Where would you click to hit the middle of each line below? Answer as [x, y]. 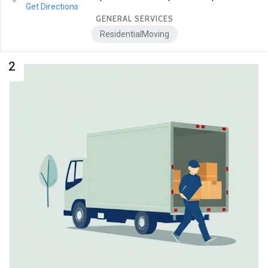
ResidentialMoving [134, 34]
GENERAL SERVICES [134, 19]
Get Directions [52, 7]
